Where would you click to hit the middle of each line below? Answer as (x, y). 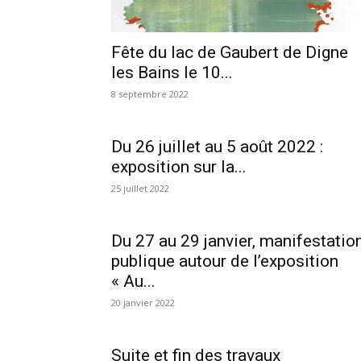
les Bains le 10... (172, 73)
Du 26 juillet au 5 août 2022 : (217, 147)
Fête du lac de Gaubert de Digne (230, 52)
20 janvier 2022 (143, 303)
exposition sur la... (179, 167)
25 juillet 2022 (140, 188)
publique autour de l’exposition (225, 261)
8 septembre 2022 (150, 94)
